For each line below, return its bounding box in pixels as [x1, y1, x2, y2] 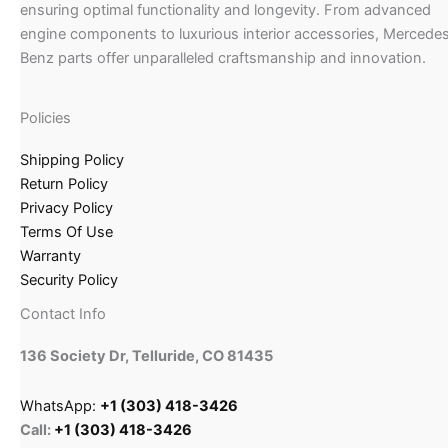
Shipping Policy [20, 151, 124, 170]
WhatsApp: [20, 396, 100, 415]
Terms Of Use [20, 223, 113, 242]
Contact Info [20, 305, 106, 324]
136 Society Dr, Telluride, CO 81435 [20, 347, 273, 366]
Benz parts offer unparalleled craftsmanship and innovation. [20, 49, 426, 68]
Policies [20, 108, 71, 127]
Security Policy [20, 271, 118, 290]
